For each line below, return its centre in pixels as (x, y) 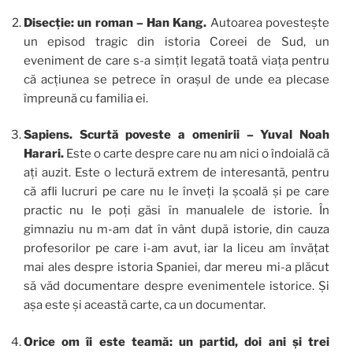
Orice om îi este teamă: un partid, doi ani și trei (176, 342)
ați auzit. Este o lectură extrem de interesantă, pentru (176, 173)
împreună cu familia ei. (86, 98)
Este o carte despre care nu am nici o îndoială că (198, 154)
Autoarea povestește (268, 22)
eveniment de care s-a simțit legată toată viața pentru (176, 60)
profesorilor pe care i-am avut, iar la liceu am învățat (176, 249)
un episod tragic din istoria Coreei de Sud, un (176, 41)
